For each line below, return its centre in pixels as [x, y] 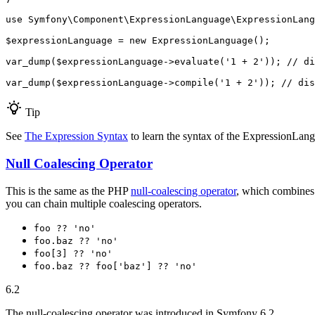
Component [98, 20]
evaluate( [200, 62]
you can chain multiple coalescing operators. [104, 203]
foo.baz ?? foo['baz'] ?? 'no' [115, 266]
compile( [197, 83]
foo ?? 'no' [65, 228]
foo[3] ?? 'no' [73, 253]
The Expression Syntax [76, 136]
